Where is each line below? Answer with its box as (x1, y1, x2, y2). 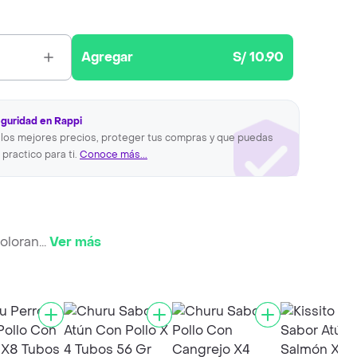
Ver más (49, 233, 101, 250)
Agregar (81, 49, 134, 65)
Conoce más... (80, 148, 147, 161)
